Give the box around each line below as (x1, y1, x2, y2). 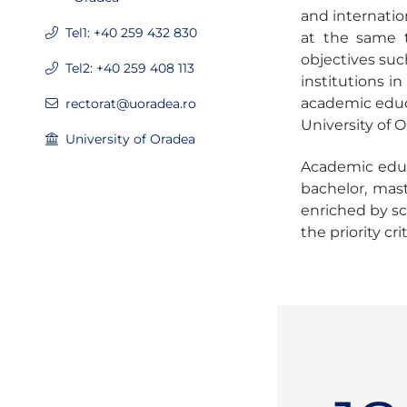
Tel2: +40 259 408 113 (65, 60, 194, 76)
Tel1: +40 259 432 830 (65, 25, 197, 41)
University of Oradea (65, 131, 195, 147)
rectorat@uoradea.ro (65, 95, 196, 112)
